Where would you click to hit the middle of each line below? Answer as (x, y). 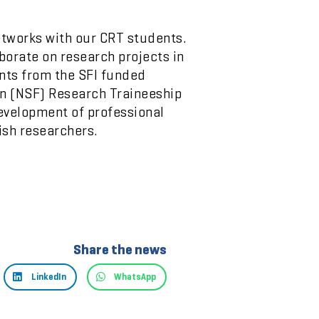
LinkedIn (48, 277)
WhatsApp (135, 277)
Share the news (120, 249)
